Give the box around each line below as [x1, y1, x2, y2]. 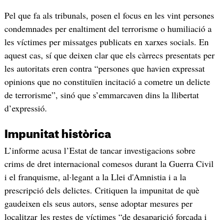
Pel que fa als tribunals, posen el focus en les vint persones [4, 9, 214, 22]
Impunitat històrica [4, 129, 111, 140]
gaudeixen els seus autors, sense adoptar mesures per [4, 197, 192, 210]
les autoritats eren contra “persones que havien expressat [4, 62, 205, 75]
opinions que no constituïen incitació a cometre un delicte [4, 76, 210, 88]
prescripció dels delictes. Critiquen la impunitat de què [4, 184, 199, 196]
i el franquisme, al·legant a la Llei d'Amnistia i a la [4, 171, 186, 183]
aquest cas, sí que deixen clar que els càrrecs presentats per [4, 49, 215, 61]
